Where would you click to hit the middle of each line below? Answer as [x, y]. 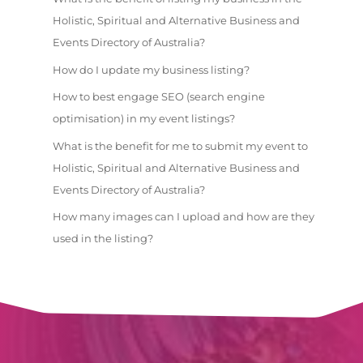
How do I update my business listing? [151, 69]
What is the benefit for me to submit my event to [180, 145]
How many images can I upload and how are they [183, 217]
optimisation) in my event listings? [143, 119]
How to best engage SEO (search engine [158, 97]
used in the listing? [102, 239]
